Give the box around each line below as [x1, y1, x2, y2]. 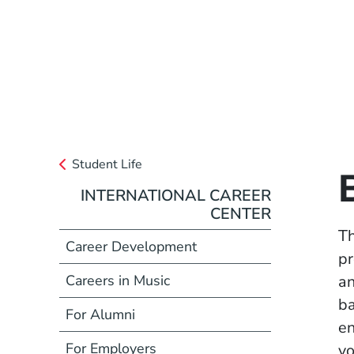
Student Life [71, 155, 142, 173]
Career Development [65, 236, 197, 256]
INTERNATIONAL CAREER [81, 184, 272, 206]
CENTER [210, 202, 272, 224]
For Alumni [65, 304, 135, 324]
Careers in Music [65, 270, 170, 290]
